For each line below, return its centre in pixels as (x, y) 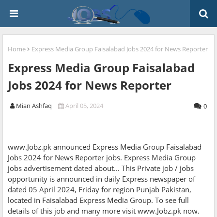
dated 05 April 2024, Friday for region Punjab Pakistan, (100, 190)
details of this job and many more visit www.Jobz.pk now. (104, 211)
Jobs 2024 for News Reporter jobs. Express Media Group (102, 158)
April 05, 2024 (84, 106)
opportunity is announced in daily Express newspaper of (101, 179)
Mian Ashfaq (34, 106)
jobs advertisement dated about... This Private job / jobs (101, 168)
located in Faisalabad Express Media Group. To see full (98, 200)
